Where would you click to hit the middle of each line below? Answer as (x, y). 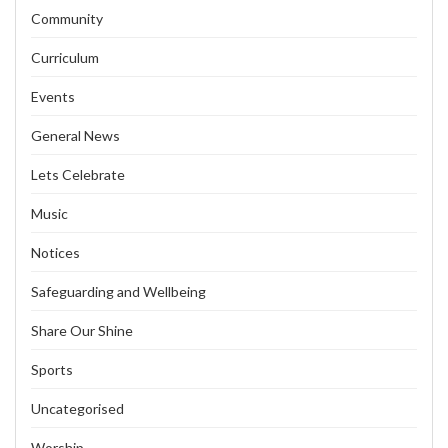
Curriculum (65, 57)
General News (75, 135)
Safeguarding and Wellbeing (118, 291)
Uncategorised (77, 408)
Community (67, 18)
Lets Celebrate (78, 174)
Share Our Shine (82, 330)
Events (53, 96)
